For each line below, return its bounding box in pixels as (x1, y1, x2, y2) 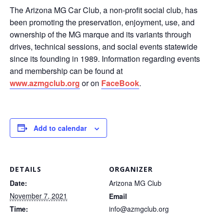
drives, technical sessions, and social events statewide (10, 40, 198, 52)
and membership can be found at (10, 65, 123, 76)
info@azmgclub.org (109, 203, 169, 214)
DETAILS (10, 164, 41, 174)
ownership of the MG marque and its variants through (10, 28, 191, 40)
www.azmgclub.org (10, 77, 80, 89)
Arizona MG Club (109, 178, 162, 188)
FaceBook (101, 77, 139, 89)
